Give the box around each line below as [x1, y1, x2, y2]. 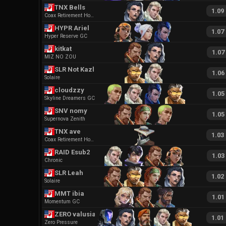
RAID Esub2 [54, 148, 90, 156]
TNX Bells [54, 3, 85, 11]
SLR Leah [54, 168, 83, 177]
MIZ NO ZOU [44, 53, 76, 60]
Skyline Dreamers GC [44, 94, 95, 101]
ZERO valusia [54, 210, 96, 218]
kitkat [54, 44, 72, 52]
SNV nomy [54, 106, 87, 115]
